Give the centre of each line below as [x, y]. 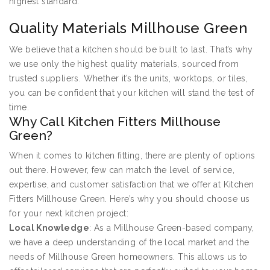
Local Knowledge [49, 228]
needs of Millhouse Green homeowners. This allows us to [128, 257]
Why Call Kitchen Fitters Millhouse [115, 122]
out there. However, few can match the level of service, [122, 170]
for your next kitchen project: [69, 214]
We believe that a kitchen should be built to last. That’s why [131, 50]
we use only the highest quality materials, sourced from [124, 64]
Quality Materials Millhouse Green [129, 28]
